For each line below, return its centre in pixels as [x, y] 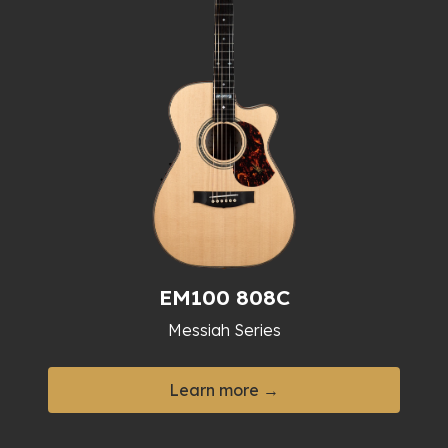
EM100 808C [224, 297]
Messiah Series [224, 330]
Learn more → [224, 390]
